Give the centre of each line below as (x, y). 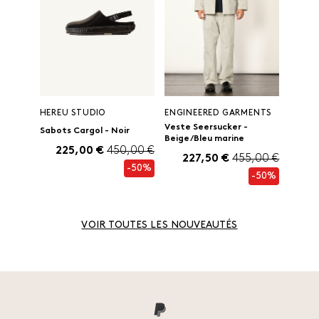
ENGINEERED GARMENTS (218, 114)
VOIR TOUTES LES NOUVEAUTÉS (159, 226)
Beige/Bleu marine (204, 139)
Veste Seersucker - (206, 128)
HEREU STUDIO (73, 114)
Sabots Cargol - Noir (84, 131)
